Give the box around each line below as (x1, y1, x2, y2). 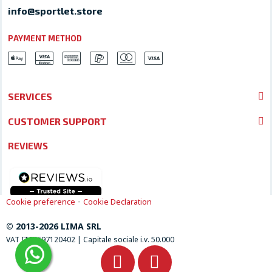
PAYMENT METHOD (8, 33, 82, 44)
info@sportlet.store (8, 5, 103, 17)
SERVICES (8, 90, 52, 103)
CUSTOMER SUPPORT (8, 115, 107, 127)
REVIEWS (8, 140, 48, 152)
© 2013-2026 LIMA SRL (6, 220, 101, 233)
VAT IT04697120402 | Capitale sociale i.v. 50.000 (6, 234, 174, 245)
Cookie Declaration (83, 196, 152, 208)
